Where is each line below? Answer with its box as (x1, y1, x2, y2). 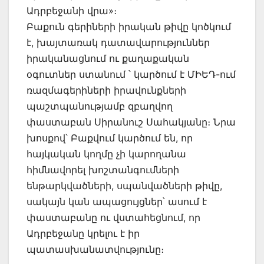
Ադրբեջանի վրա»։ (27, 4, 117, 16)
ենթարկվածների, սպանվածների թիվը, (27, 179, 222, 192)
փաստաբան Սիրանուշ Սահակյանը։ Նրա (27, 115, 236, 128)
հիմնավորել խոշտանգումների (27, 163, 179, 176)
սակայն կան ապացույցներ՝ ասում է (27, 195, 207, 207)
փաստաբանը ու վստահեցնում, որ (27, 211, 200, 223)
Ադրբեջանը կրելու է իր (27, 227, 140, 239)
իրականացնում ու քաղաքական (27, 52, 189, 64)
